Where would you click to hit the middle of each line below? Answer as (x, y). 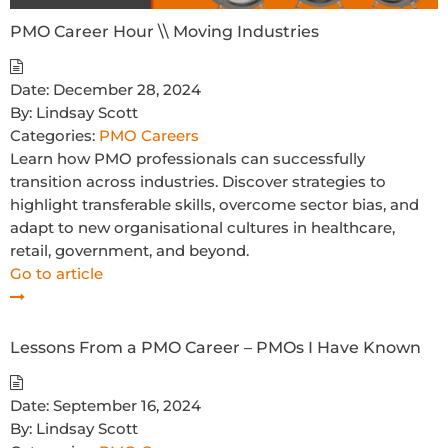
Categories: (52, 135)
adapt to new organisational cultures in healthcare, (202, 227)
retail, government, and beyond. (129, 250)
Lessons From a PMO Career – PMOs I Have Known (215, 347)
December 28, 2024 (127, 89)
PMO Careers (149, 135)
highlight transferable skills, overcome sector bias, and (214, 204)
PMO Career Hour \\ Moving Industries (164, 31)
